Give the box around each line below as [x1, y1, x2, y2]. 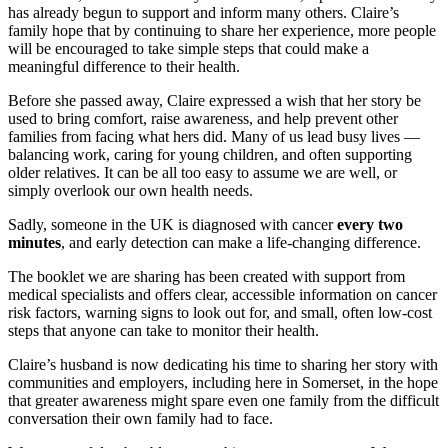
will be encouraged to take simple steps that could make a [8, 40, 369, 58]
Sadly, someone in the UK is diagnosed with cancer [8, 216, 337, 234]
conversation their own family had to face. [8, 410, 273, 428]
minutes [8, 234, 61, 252]
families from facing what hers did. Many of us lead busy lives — [8, 128, 420, 146]
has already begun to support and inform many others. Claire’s [8, 4, 399, 22]
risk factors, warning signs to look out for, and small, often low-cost [8, 304, 432, 322]
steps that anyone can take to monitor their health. [8, 322, 319, 340]
